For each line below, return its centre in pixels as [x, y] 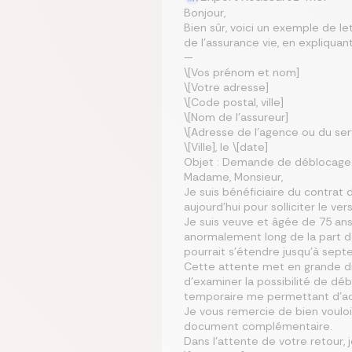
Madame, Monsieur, [233, 177]
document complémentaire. [258, 326]
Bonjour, [205, 13]
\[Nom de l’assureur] [236, 117]
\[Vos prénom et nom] [242, 72]
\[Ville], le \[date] [226, 147]
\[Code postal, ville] [234, 102]
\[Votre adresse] [226, 87]
